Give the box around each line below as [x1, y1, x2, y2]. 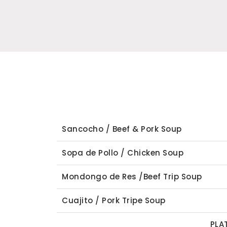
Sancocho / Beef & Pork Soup [62, 124, 182, 134]
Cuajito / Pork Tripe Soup [62, 195, 168, 206]
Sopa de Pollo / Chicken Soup [62, 147, 183, 158]
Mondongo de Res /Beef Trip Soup [62, 171, 202, 182]
